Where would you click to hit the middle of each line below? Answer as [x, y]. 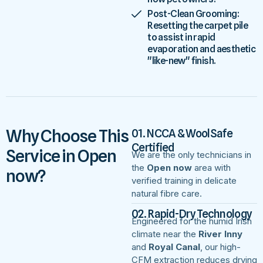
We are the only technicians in [191, 154]
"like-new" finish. [181, 60]
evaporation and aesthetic [202, 49]
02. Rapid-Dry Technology [192, 213]
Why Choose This [68, 136]
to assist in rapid [181, 37]
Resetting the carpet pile [198, 25]
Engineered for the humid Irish [192, 221]
